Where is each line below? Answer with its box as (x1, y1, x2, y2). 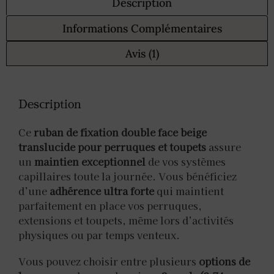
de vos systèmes (146, 154, 226, 169)
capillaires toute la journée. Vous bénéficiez (18, 168, 237, 183)
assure (206, 139, 241, 154)
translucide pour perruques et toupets (18, 139, 206, 154)
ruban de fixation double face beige (34, 124, 207, 139)
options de (199, 253, 250, 268)
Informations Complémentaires (62, 21, 222, 35)
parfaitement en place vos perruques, (18, 198, 202, 213)
